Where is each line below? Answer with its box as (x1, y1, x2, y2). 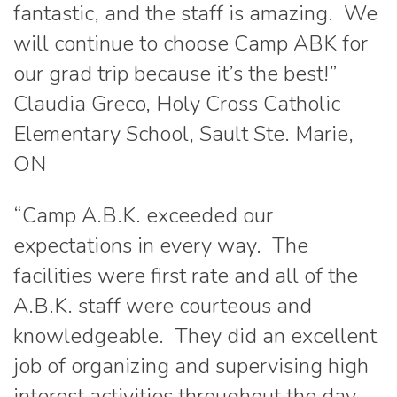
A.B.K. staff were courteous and (13, 292, 312, 321)
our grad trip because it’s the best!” (13, 59, 343, 89)
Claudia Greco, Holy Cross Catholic (13, 90, 340, 119)
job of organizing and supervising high (13, 352, 369, 381)
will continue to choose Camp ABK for (13, 29, 368, 58)
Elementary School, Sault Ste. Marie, (13, 120, 354, 149)
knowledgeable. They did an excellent (13, 322, 377, 351)
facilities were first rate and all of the (13, 261, 358, 291)
